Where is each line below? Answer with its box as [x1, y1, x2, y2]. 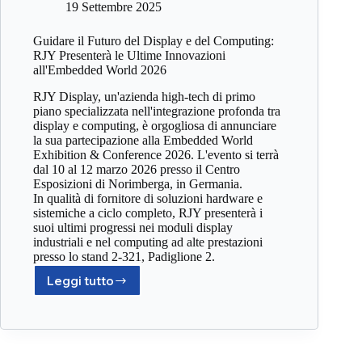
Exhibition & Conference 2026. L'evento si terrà [33, 148, 279, 162]
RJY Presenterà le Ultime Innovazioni [33, 48, 225, 63]
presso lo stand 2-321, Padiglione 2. [33, 250, 215, 264]
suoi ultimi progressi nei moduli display [33, 221, 233, 235]
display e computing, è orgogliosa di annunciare [33, 119, 276, 133]
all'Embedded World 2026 [33, 63, 166, 78]
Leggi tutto [47, 272, 114, 288]
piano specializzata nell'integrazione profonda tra [33, 104, 280, 119]
